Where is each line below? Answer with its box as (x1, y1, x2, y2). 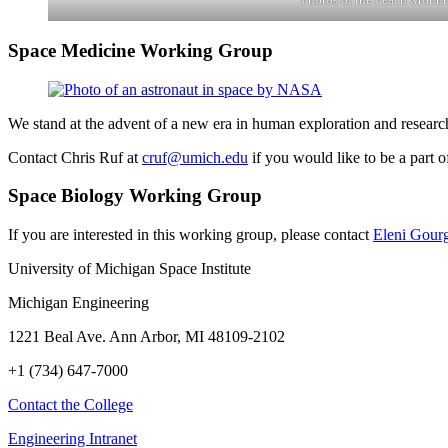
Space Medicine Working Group (8, 39, 273, 61)
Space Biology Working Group (8, 185, 262, 207)
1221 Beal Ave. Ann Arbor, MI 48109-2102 (8, 328, 285, 346)
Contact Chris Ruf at (8, 148, 142, 166)
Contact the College (8, 396, 133, 414)
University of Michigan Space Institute (8, 260, 251, 278)
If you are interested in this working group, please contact (8, 226, 373, 244)
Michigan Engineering (8, 294, 149, 312)
